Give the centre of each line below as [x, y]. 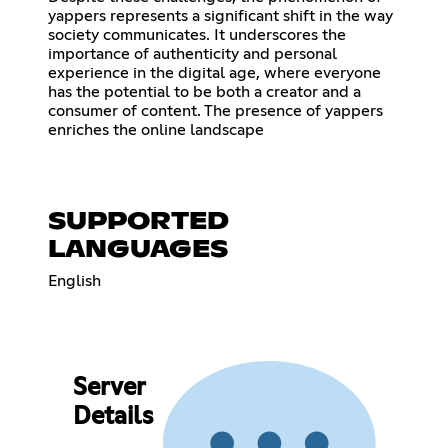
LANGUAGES [138, 249]
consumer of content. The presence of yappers [215, 110]
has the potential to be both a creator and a [204, 91]
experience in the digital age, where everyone [214, 72]
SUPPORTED [138, 221]
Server [108, 388]
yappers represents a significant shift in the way [220, 15]
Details [112, 417]
